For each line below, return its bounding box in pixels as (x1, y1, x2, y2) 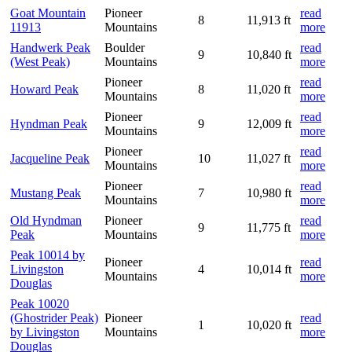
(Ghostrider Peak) (10, 310, 98, 324)
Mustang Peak (10, 185, 81, 200)
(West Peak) (10, 54, 70, 68)
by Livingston (10, 324, 79, 339)
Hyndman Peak (10, 116, 87, 130)
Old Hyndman (10, 213, 82, 227)
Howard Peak (10, 82, 79, 96)
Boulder (104, 40, 145, 54)
